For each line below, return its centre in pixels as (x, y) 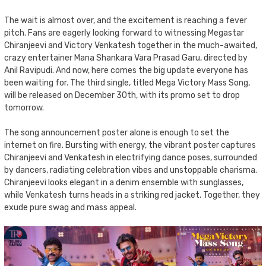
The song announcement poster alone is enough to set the (117, 133)
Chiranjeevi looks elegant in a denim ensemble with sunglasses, (124, 183)
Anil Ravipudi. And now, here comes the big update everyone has (126, 71)
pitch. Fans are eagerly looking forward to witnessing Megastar (124, 33)
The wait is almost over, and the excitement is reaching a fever (126, 21)
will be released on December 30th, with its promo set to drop (122, 96)
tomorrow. (24, 108)
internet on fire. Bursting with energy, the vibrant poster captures (130, 145)
